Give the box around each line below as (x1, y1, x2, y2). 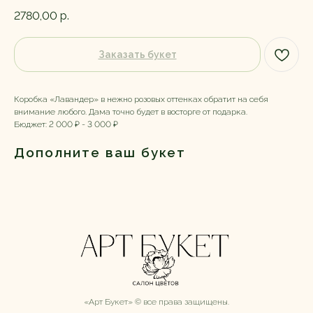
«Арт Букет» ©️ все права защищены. (84, 297, 229, 307)
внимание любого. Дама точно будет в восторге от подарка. (14, 107, 247, 117)
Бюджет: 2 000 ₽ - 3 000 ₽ (14, 119, 118, 130)
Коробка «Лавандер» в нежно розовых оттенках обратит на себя (14, 94, 268, 105)
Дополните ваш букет (14, 145, 186, 161)
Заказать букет (98, 49, 177, 61)
